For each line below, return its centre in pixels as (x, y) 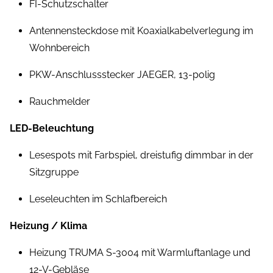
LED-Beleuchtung (52, 129)
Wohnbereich (59, 48)
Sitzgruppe (54, 172)
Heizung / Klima (48, 226)
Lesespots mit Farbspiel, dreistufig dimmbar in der (141, 155)
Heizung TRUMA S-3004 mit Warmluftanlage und (140, 253)
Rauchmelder (60, 102)
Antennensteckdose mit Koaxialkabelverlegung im (141, 31)
